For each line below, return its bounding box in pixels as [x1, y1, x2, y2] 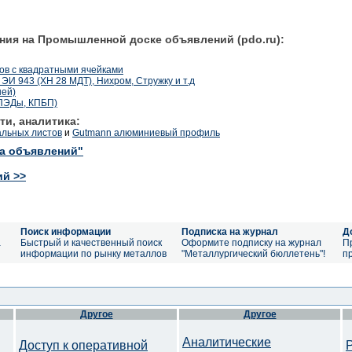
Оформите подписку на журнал [181, 237, 321, 248]
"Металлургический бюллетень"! [181, 248, 325, 259]
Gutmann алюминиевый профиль [72, 126, 220, 138]
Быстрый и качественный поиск [20, 237, 162, 248]
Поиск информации [20, 226, 111, 237]
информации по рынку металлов [20, 248, 167, 259]
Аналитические [182, 335, 271, 349]
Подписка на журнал [181, 226, 278, 237]
